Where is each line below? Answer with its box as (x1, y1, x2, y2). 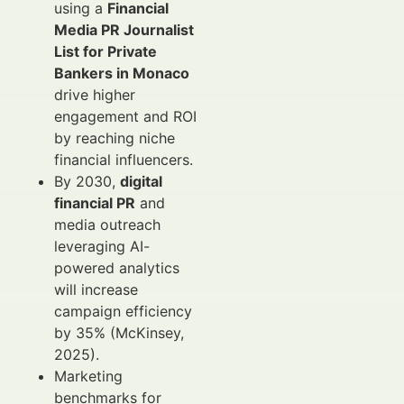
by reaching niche (54, 129, 175, 147)
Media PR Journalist (54, 21, 194, 39)
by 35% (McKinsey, (54, 324, 184, 342)
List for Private (54, 42, 157, 60)
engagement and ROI (54, 107, 197, 125)
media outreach (54, 216, 161, 234)
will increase (54, 280, 138, 298)
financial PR (54, 194, 135, 212)
